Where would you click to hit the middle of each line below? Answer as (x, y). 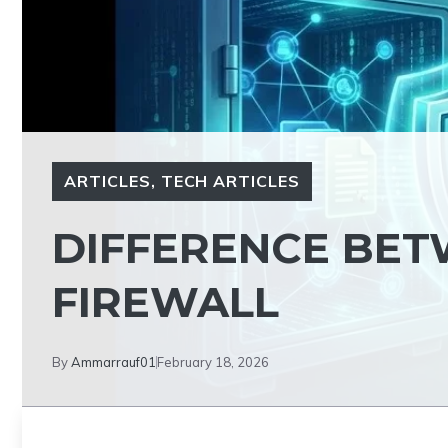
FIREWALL (165, 302)
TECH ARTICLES (230, 181)
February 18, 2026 (213, 362)
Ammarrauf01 (113, 362)
